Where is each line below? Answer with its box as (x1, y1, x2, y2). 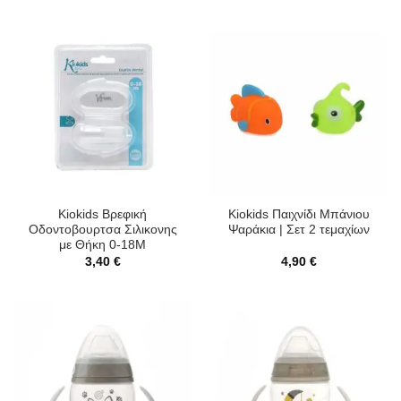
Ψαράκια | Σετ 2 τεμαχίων (227, 223, 370, 237)
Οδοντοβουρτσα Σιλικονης (28, 223, 177, 237)
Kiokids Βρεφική (58, 208, 147, 222)
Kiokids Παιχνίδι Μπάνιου (227, 208, 370, 222)
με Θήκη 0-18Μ (59, 238, 146, 252)
